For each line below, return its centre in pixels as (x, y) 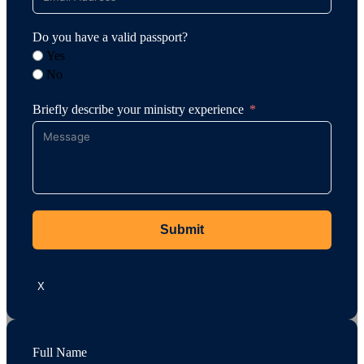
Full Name (60, 352)
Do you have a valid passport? (110, 37)
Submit (182, 229)
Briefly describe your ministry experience (138, 109)
